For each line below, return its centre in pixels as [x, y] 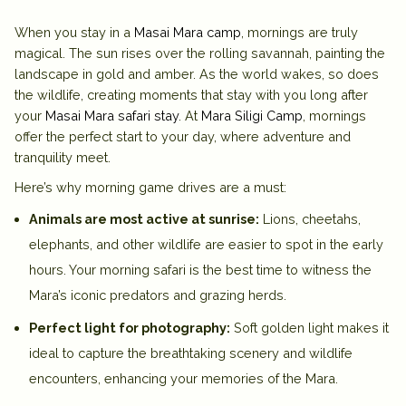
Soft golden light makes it [309, 327]
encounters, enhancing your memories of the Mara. [184, 378]
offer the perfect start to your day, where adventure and [183, 136]
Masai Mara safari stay [112, 115]
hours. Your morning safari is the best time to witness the [200, 269]
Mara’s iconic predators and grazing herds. [158, 295]
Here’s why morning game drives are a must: [150, 187]
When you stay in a [74, 32]
